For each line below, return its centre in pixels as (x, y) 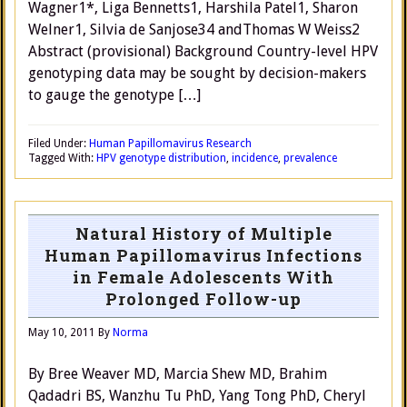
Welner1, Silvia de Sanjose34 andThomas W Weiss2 (194, 30)
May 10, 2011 (62, 333)
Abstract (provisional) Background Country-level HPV (203, 51)
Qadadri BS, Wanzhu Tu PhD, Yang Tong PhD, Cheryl (197, 396)
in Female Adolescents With (203, 277)
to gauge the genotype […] (114, 95)
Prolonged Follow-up (203, 299)
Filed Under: (59, 144)
